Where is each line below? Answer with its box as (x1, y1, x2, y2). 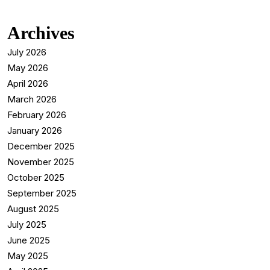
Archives (7, 22, 75, 43)
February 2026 (7, 108, 66, 121)
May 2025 (7, 250, 48, 262)
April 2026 (7, 77, 48, 89)
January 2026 (7, 124, 62, 136)
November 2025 (7, 155, 74, 168)
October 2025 (7, 171, 64, 183)
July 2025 (7, 218, 46, 230)
